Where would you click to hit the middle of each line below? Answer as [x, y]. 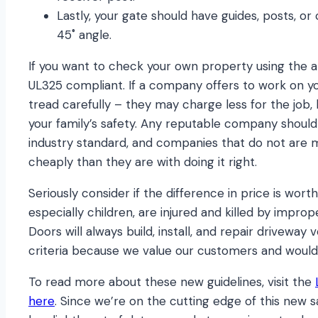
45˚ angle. [84, 35]
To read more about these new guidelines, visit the [172, 282]
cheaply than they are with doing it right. [143, 162]
